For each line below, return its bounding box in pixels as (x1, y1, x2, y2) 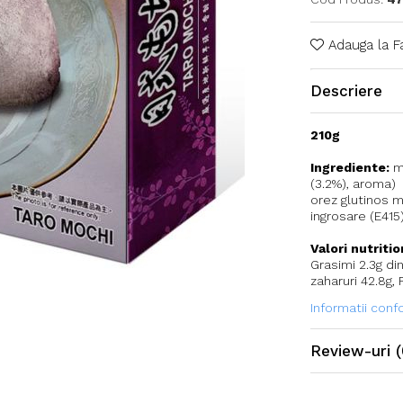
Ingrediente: (309, 159, 390, 175)
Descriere (309, 81, 382, 100)
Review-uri (309, 341, 396, 360)
